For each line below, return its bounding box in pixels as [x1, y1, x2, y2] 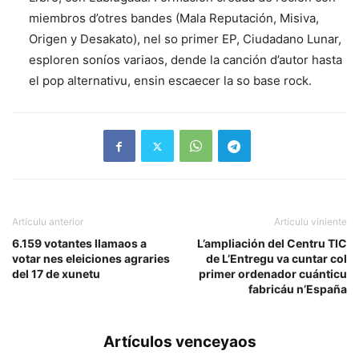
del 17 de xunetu [12, 267, 100, 281]
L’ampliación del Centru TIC [197, 236, 347, 251]
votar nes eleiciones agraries [12, 252, 170, 266]
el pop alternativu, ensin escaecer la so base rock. [29, 73, 312, 89]
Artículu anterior [12, 216, 83, 228]
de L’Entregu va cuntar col [206, 252, 347, 266]
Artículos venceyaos [103, 333, 256, 352]
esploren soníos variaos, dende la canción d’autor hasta [29, 52, 342, 68]
